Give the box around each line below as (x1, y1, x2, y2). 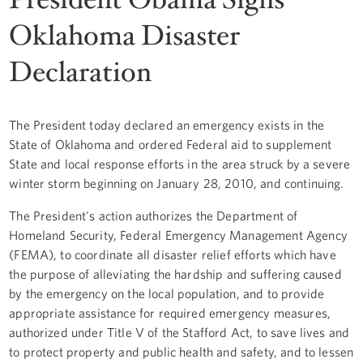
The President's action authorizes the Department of (9, 207, 298, 223)
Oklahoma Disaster (9, 16, 241, 55)
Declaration (9, 53, 152, 92)
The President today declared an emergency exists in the (9, 117, 324, 132)
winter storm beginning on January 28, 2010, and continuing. (9, 175, 344, 190)
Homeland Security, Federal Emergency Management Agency (9, 227, 348, 242)
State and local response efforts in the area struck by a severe (9, 156, 351, 171)
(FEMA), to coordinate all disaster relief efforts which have (9, 246, 336, 262)
